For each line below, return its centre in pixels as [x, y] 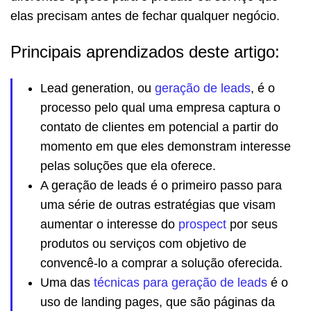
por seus [252, 225]
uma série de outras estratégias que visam [158, 205]
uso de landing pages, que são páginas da [158, 302]
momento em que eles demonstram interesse [166, 147]
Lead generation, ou [98, 89]
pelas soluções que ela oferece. [128, 166]
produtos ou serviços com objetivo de [143, 244]
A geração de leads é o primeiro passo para [161, 186]
